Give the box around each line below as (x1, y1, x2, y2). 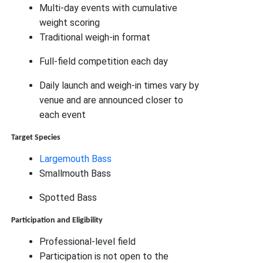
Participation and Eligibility (11, 216, 103, 225)
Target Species (11, 133, 61, 143)
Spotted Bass (39, 192, 97, 204)
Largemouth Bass (39, 153, 112, 165)
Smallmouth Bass (39, 168, 112, 180)
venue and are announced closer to (39, 95, 184, 106)
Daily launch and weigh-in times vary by (39, 80, 200, 92)
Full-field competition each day (39, 56, 168, 68)
